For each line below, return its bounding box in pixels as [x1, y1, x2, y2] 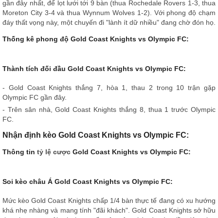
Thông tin [2, 147, 37, 156]
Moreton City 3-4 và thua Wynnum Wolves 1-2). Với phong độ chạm [2, 8, 216, 17]
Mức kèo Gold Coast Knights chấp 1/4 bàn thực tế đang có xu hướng [2, 196, 216, 204]
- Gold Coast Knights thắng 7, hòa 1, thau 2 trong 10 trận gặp [2, 83, 216, 91]
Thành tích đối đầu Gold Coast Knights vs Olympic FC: [2, 64, 186, 73]
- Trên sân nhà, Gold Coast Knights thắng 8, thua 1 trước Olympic [2, 105, 216, 113]
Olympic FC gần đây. [2, 93, 67, 101]
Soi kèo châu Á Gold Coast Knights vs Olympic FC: [2, 177, 173, 185]
